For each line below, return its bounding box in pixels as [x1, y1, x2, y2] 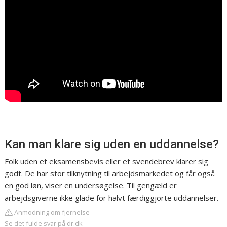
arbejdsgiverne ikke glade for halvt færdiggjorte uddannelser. [5, 193, 219, 203]
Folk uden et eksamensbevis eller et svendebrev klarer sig [5, 156, 209, 167]
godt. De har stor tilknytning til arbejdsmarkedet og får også [5, 168, 215, 179]
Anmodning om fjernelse [13, 208, 90, 217]
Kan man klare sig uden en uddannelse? [5, 137, 219, 152]
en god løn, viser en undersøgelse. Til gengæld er [5, 180, 177, 191]
